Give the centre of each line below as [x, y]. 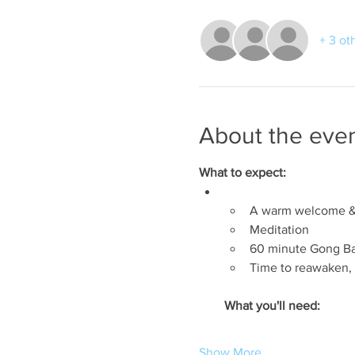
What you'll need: [272, 305]
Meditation [279, 229]
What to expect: [242, 172]
